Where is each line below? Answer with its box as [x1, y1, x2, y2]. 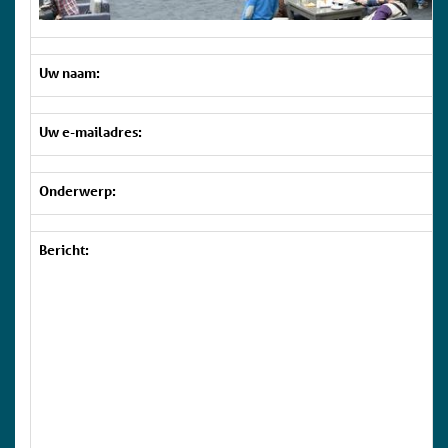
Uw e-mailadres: [39, 122, 142, 142]
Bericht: [39, 240, 89, 260]
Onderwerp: [39, 181, 116, 201]
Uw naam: [39, 63, 100, 83]
